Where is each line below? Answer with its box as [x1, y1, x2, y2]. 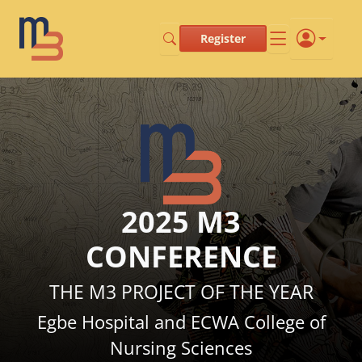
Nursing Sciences [110, 335, 252, 360]
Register [200, 31, 246, 47]
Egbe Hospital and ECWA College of [36, 309, 326, 334]
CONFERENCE [85, 236, 277, 276]
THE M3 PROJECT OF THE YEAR [48, 278, 314, 305]
